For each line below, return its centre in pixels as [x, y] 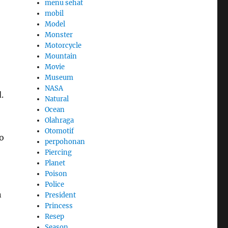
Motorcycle [63, 45]
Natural [57, 99]
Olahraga [60, 120]
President [61, 195]
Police [55, 184]
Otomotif [60, 131]
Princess [59, 206]
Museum [59, 77]
